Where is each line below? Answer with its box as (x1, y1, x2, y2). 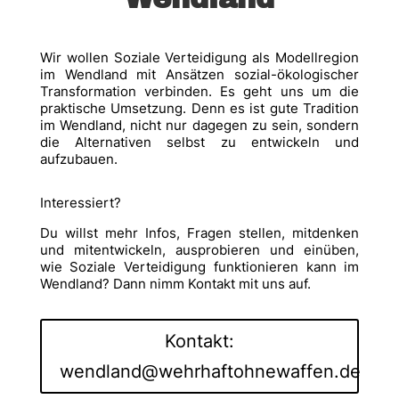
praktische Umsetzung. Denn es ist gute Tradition (39, 100, 360, 118)
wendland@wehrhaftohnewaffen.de (59, 361, 361, 383)
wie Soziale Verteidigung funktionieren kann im (39, 258, 360, 276)
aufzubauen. (39, 151, 118, 168)
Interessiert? (39, 194, 121, 212)
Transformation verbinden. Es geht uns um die (39, 83, 360, 101)
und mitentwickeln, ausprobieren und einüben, (39, 241, 360, 259)
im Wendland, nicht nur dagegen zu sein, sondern (39, 117, 360, 134)
